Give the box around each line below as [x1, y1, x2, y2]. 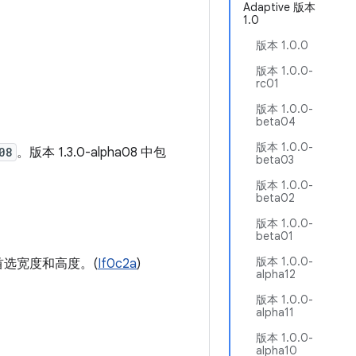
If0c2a [98, 256, 137, 272]
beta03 [256, 153, 294, 167]
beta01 [256, 229, 293, 243]
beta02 [256, 191, 295, 205]
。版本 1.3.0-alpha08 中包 [17, 145, 166, 161]
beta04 [256, 114, 296, 129]
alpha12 [256, 267, 296, 281]
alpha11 [256, 305, 294, 319]
